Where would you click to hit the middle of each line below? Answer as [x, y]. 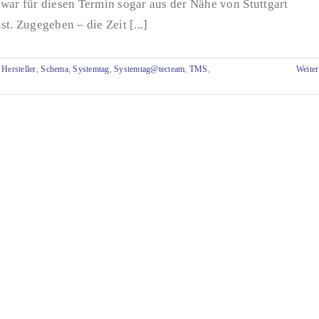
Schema [54, 69]
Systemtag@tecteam [150, 69]
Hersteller [19, 69]
